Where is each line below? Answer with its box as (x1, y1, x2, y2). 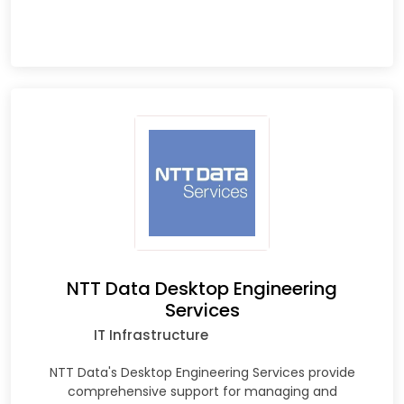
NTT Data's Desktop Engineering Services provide (49, 363, 355, 381)
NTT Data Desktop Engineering (67, 275, 337, 301)
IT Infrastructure (93, 325, 208, 344)
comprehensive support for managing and (67, 381, 337, 400)
